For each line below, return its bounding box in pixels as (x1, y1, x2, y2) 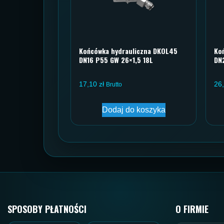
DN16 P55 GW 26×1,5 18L (79, 54, 153, 65)
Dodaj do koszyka (101, 105, 165, 114)
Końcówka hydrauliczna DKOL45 (79, 45, 177, 56)
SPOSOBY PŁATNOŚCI (7, 202, 86, 216)
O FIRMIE (175, 202, 208, 216)
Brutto (106, 81, 122, 88)
